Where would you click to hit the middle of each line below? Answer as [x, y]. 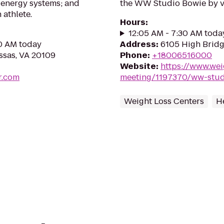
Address [138, 44]
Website [138, 66]
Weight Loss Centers [164, 101]
